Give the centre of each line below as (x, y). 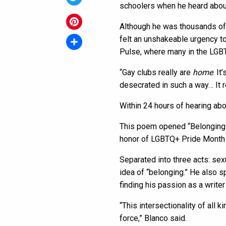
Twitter (78, 14)
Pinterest (82, 38)
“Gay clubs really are (156, 73)
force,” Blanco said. (153, 218)
